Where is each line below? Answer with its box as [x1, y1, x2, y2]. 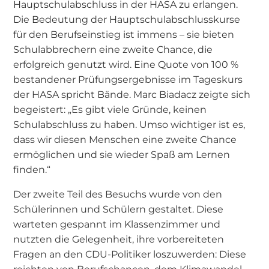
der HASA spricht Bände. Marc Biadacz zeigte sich [13, 88, 251, 100]
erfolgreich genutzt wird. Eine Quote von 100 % [13, 58, 239, 70]
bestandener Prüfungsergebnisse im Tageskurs [13, 73, 243, 85]
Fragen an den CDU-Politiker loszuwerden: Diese [13, 248, 247, 261]
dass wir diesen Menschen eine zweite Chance [13, 133, 237, 145]
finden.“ [13, 163, 51, 175]
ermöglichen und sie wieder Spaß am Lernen [13, 148, 231, 160]
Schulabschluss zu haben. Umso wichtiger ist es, [13, 118, 246, 130]
